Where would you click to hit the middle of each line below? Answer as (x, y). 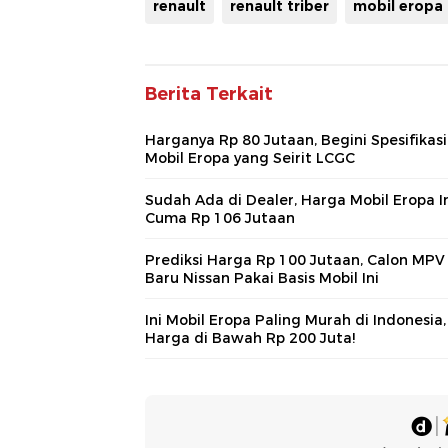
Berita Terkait (209, 93)
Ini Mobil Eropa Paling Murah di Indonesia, (295, 319)
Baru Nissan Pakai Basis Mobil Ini (262, 277)
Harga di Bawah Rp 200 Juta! (250, 337)
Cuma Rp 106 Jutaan (220, 217)
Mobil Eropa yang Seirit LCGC (250, 157)
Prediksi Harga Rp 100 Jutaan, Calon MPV (295, 259)
